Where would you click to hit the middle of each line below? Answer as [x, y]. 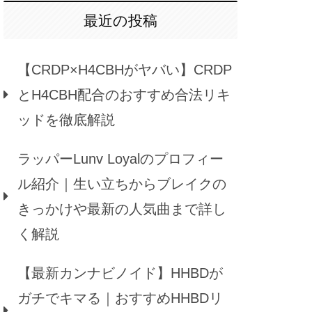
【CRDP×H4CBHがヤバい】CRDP [125, 70]
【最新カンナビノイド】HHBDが [120, 273]
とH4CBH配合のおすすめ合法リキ [124, 95]
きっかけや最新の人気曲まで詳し [122, 209]
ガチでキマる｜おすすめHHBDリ [120, 298]
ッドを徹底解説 [66, 120]
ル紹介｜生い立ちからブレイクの [122, 184]
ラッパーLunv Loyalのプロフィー [120, 159]
